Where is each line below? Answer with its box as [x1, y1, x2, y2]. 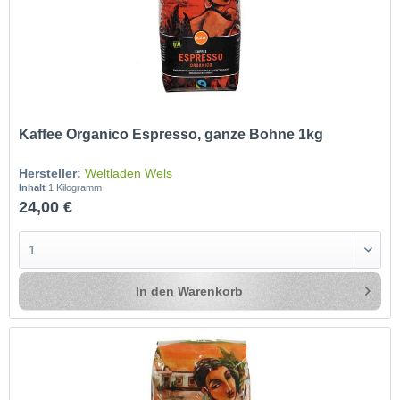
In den [136, 283, 175, 298]
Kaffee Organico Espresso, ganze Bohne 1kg [19, 126, 324, 142]
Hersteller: [19, 165, 82, 180]
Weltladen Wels [85, 165, 173, 180]
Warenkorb [178, 283, 244, 298]
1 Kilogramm [48, 181, 103, 193]
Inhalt [19, 181, 49, 193]
